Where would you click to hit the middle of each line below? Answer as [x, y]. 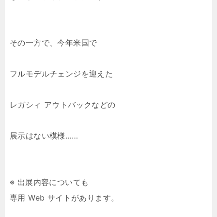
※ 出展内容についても [49, 182]
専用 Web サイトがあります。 [64, 198]
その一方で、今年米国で [54, 43]
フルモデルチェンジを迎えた [62, 74]
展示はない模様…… [44, 136]
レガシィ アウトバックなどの [63, 105]
